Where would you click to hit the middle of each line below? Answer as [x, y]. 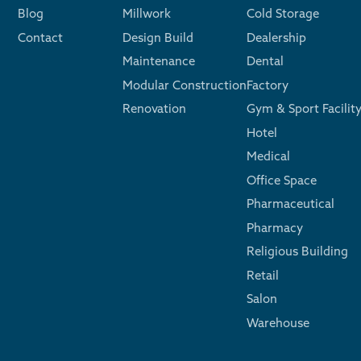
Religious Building [297, 251]
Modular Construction [185, 85]
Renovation [154, 108]
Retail [263, 275]
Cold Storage [283, 13]
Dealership [276, 37]
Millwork [147, 13]
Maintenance [159, 61]
